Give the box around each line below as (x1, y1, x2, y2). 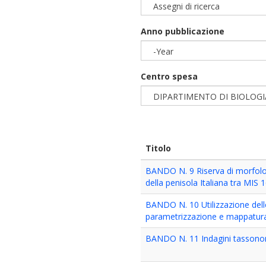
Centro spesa (141, 71, 198, 82)
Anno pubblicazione (141, 26, 225, 37)
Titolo (145, 142, 172, 154)
